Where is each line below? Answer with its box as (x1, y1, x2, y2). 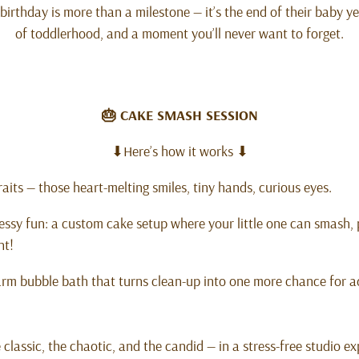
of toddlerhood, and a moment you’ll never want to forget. (15, 23, 344, 42)
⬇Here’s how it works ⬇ (111, 141, 248, 160)
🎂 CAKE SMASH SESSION (101, 105, 258, 124)
